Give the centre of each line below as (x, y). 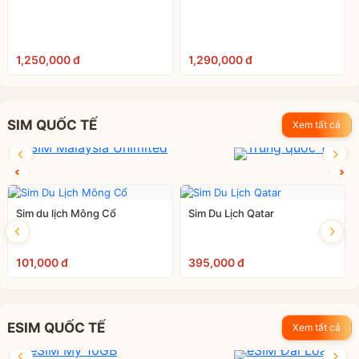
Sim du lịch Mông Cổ (66, 214)
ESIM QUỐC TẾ (56, 327)
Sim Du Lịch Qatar (231, 214)
